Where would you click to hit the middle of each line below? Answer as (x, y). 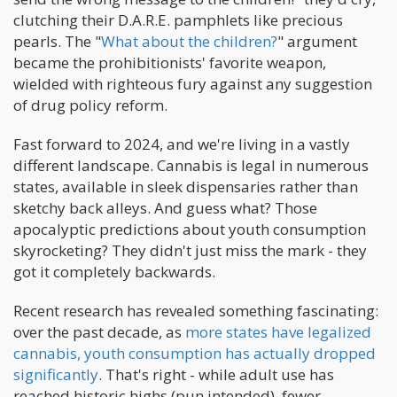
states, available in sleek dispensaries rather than (186, 186)
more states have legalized (278, 331)
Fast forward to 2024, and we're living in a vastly (182, 144)
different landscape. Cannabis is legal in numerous (191, 165)
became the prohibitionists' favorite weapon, (170, 62)
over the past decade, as (99, 331)
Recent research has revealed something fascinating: (196, 310)
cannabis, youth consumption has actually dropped (195, 353)
